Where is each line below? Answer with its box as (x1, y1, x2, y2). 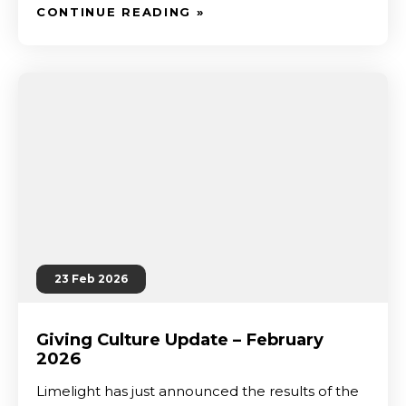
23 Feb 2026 (54, 272, 128, 285)
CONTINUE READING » (36, 5, 205, 19)
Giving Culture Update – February (36, 329, 324, 350)
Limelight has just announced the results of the (36, 382, 359, 400)
